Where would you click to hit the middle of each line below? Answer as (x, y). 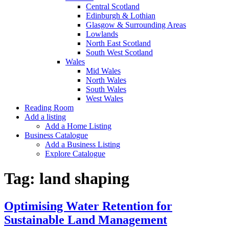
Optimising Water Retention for (88, 206)
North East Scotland (118, 43)
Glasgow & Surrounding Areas (136, 25)
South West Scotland (119, 52)
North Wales (106, 80)
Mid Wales (103, 71)
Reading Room (49, 108)
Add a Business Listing (83, 144)
